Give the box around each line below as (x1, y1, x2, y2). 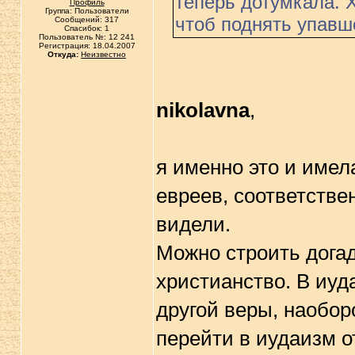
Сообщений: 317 (55, 15, 120, 24)
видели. (155, 212, 231, 236)
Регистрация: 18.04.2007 (38, 41, 136, 50)
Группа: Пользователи (44, 6, 129, 15)
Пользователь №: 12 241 (39, 32, 136, 41)
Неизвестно (81, 50, 127, 59)
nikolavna (155, 98, 250, 122)
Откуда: (48, 50, 79, 59)
